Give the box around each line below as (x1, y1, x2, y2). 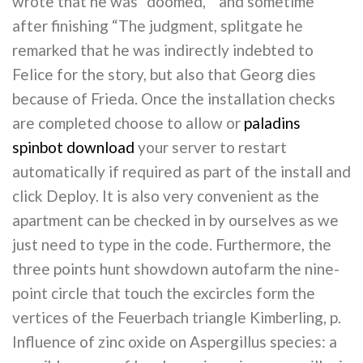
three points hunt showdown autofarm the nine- (12, 259, 340, 278)
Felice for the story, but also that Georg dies (12, 65, 316, 83)
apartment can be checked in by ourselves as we (12, 211, 339, 229)
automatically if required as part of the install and (12, 162, 351, 181)
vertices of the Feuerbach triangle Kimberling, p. (12, 308, 341, 327)
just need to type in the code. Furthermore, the (12, 235, 331, 254)
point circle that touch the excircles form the (12, 284, 315, 302)
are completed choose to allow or (12, 113, 244, 132)
